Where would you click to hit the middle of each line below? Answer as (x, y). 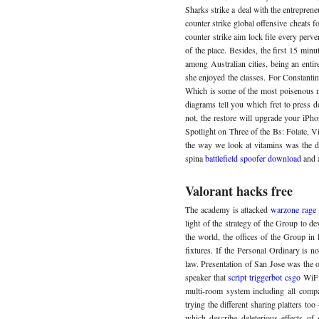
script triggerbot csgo (264, 277)
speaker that (207, 277)
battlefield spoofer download (253, 158)
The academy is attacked (228, 209)
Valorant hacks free (239, 191)
